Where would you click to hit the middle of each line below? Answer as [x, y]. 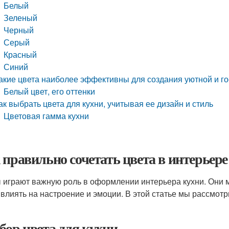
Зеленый [21, 18]
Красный [20, 54]
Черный [19, 30]
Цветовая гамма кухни [47, 116]
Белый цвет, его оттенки [50, 91]
